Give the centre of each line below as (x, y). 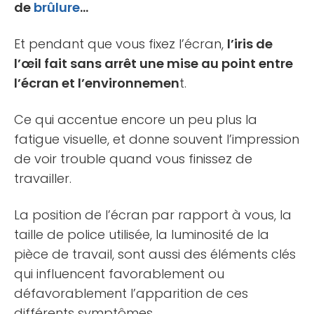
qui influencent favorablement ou (119, 274)
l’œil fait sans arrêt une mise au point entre (153, 64)
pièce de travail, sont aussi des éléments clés (155, 254)
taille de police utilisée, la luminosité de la (142, 235)
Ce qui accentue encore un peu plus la (136, 120)
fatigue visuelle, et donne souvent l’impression (157, 139)
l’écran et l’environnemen (97, 83)
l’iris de (250, 44)
